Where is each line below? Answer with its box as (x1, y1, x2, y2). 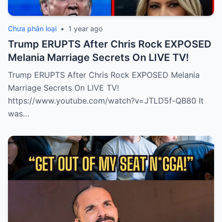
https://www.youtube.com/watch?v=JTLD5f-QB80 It (8, 96, 204, 106)
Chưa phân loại (8, 24, 56, 33)
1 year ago (68, 24, 103, 33)
